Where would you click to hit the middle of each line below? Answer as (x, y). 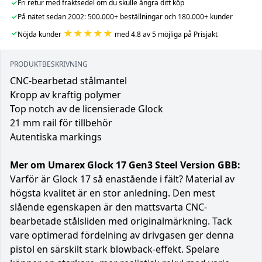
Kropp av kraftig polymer (65, 94)
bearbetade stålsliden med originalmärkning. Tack (121, 221)
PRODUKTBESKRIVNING (49, 64)
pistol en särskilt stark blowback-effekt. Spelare (115, 249)
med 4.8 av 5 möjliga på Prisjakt (165, 34)
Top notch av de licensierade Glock (87, 108)
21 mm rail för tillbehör (61, 123)
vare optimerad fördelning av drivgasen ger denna (122, 235)
